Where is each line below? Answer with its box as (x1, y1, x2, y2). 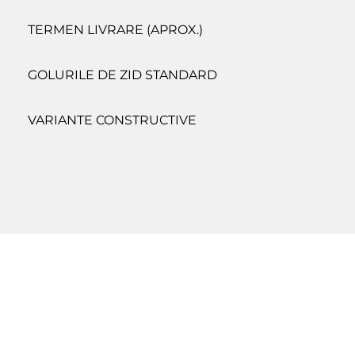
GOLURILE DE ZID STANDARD (28, 67, 217, 83)
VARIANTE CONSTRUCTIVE (28, 113, 197, 128)
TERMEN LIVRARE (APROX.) (28, 22, 203, 38)
